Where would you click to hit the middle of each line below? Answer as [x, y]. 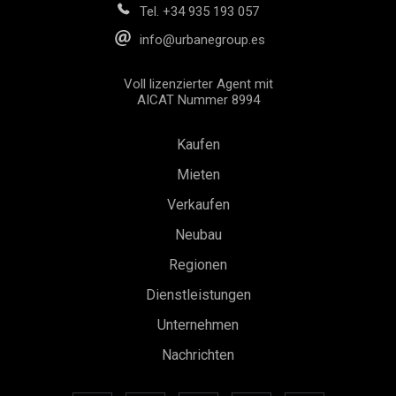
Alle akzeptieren [276, 297]
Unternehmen [198, 324]
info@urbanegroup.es [202, 39]
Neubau [198, 234]
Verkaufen [198, 204]
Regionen [198, 264]
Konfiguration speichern [128, 297]
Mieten [198, 174]
